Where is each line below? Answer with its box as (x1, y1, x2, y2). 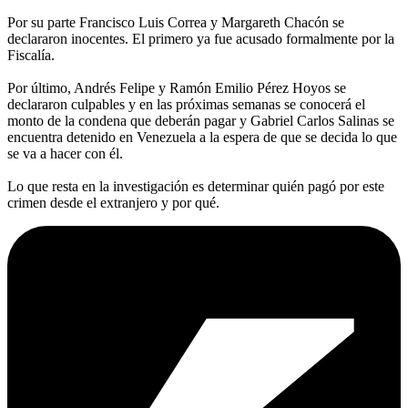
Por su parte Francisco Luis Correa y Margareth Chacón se (7, 15, 344, 31)
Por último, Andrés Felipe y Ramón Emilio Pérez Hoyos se (7, 80, 346, 97)
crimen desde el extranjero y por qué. (7, 195, 219, 211)
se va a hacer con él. (7, 146, 123, 162)
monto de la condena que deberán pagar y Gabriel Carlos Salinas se (7, 113, 394, 129)
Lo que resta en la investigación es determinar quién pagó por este (7, 178, 384, 195)
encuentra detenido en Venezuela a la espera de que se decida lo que (7, 129, 397, 146)
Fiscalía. (7, 47, 55, 64)
